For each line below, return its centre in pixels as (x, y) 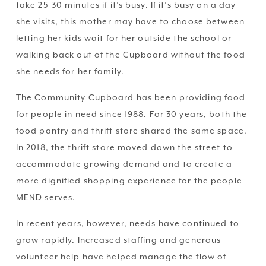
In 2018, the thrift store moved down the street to (124, 148)
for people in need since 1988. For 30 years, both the (132, 114)
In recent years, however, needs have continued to (127, 224)
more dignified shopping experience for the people (129, 181)
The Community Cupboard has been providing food (131, 98)
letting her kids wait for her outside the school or (123, 38)
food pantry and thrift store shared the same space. (131, 131)
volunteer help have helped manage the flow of (121, 257)
